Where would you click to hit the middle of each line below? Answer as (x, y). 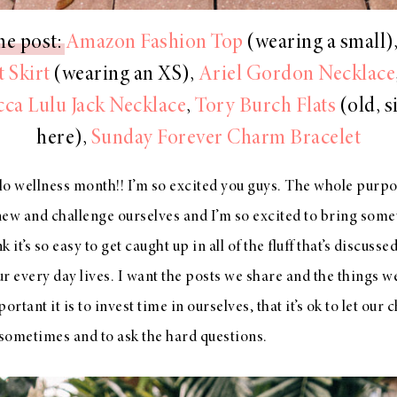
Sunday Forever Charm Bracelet (226, 139)
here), (64, 139)
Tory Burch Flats (265, 107)
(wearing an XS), (124, 75)
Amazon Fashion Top (154, 43)
